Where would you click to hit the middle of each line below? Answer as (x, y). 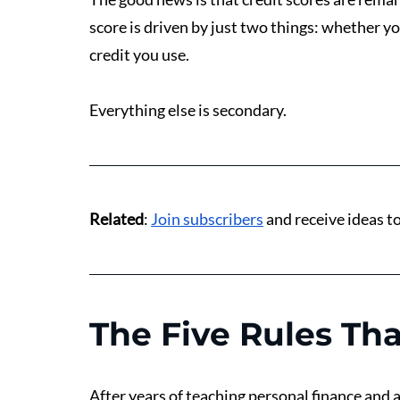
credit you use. (139, 55)
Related (117, 219)
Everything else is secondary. (188, 110)
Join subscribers (207, 219)
